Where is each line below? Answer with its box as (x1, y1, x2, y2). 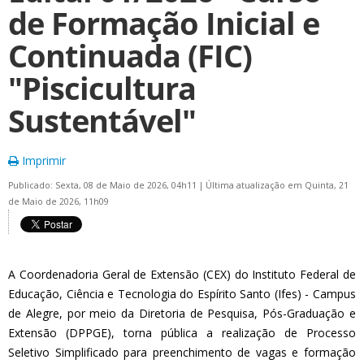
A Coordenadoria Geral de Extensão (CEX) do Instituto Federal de (8, 266, 356, 282)
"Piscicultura (8, 67, 196, 109)
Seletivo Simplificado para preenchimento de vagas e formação (8, 344, 356, 360)
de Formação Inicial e (8, 2, 319, 44)
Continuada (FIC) (8, 35, 252, 76)
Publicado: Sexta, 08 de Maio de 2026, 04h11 (8, 180, 199, 191)
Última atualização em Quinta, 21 (206, 180, 349, 191)
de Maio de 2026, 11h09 (8, 196, 109, 207)
